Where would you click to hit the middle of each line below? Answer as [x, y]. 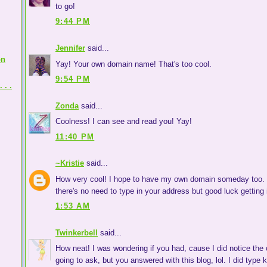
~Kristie [70, 163]
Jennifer [70, 48]
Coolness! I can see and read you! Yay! [124, 122]
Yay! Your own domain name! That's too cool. [133, 64]
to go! [65, 6]
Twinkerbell [77, 232]
